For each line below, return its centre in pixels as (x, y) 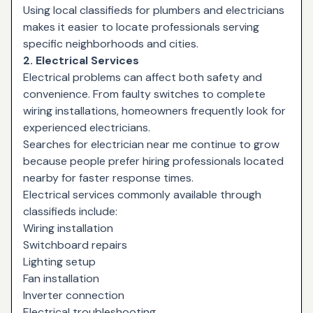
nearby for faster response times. (108, 177)
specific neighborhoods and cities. (111, 43)
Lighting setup (59, 261)
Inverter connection (74, 295)
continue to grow (234, 144)
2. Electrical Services (81, 60)
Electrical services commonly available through (142, 194)
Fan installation (61, 278)
